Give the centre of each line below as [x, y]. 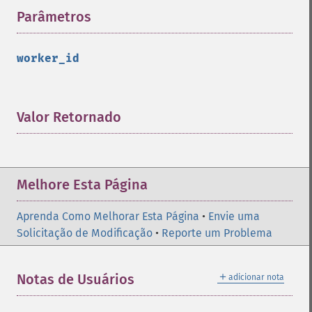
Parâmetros [54, 17]
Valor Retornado [69, 117]
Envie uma [234, 216]
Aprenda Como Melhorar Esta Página [108, 216]
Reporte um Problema [217, 233]
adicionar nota [256, 277]
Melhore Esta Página [82, 185]
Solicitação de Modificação [85, 233]
